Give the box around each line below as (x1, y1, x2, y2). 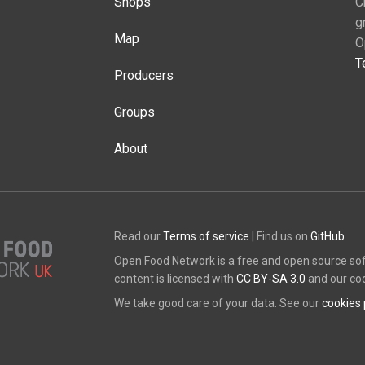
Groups (114, 104, 156, 121)
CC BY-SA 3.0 (236, 272, 306, 286)
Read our (114, 230, 164, 244)
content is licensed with (114, 272, 237, 286)
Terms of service (163, 230, 250, 244)
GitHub (310, 230, 345, 244)
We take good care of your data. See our (114, 297, 323, 310)
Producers (114, 68, 174, 84)
